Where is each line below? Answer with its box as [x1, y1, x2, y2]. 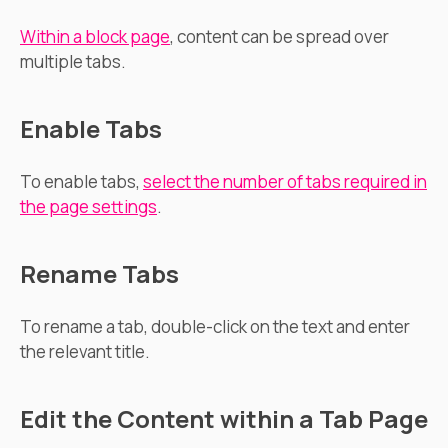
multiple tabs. [20, 50, 126, 73]
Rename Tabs [20, 257, 179, 290]
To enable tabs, [20, 170, 143, 193]
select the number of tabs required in [143, 170, 427, 193]
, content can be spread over [170, 25, 389, 48]
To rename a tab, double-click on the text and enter [20, 315, 410, 338]
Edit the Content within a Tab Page [20, 402, 428, 435]
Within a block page [20, 25, 170, 48]
